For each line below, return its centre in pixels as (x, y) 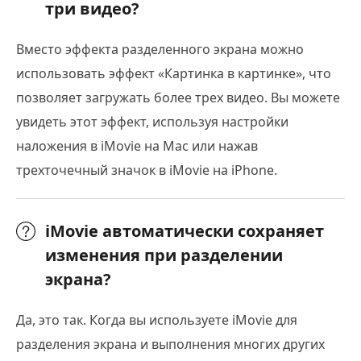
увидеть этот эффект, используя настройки (152, 121)
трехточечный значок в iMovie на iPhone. (147, 170)
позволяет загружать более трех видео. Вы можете (178, 97)
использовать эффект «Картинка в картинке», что (174, 73)
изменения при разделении (164, 255)
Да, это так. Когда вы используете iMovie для (157, 320)
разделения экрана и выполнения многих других (170, 344)
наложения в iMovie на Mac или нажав (137, 145)
